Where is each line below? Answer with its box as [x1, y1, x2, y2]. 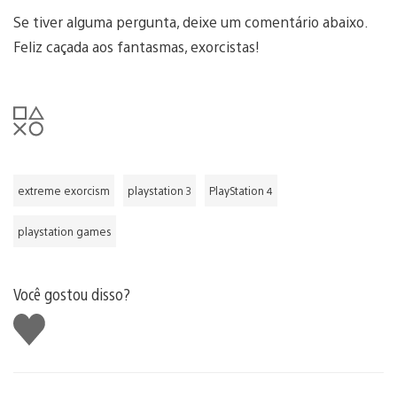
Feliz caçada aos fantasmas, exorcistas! [13, 36, 260, 56]
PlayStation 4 [209, 183, 273, 198]
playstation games [18, 223, 112, 238]
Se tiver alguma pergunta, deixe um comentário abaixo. [13, 12, 368, 31]
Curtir [13, 310, 53, 331]
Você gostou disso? [13, 283, 130, 304]
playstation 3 [128, 183, 191, 198]
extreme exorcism [18, 183, 110, 198]
